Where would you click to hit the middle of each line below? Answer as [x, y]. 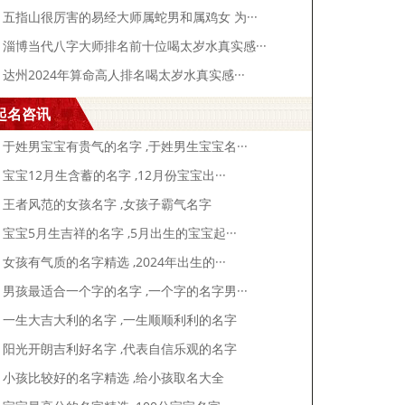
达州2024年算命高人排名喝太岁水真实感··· [124, 74]
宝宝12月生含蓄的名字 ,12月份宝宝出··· [115, 174]
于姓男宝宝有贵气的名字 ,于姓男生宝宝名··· [126, 146]
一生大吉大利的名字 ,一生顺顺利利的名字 [120, 319]
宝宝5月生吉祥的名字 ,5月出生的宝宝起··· [120, 232]
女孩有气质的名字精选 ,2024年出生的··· [115, 261]
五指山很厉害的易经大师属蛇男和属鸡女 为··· [131, 16]
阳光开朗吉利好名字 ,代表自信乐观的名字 [120, 348]
